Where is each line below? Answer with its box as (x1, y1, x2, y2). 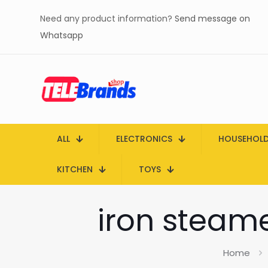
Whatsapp (40, 29, 83, 41)
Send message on (175, 13, 250, 25)
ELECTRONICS (116, 133, 172, 145)
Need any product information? (40, 13, 175, 25)
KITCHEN (57, 163, 93, 175)
